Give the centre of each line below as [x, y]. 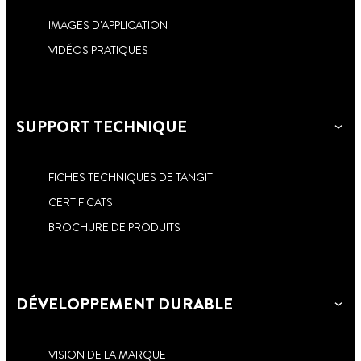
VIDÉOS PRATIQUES [98, 50]
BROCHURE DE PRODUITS [114, 227]
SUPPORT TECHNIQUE [102, 127]
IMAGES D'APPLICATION [108, 25]
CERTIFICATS [81, 202]
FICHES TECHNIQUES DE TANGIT [131, 177]
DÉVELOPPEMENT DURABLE [124, 304]
